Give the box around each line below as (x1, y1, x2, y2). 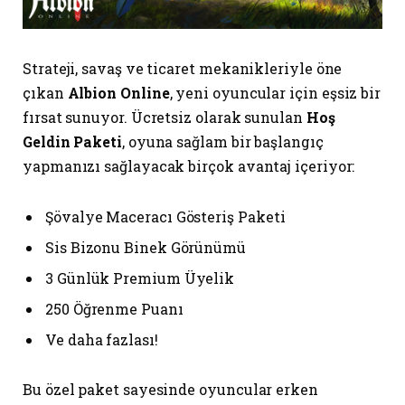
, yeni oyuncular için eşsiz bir (169, 82, 381, 102)
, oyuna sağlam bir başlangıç (121, 131, 324, 151)
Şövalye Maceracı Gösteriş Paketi (45, 206, 286, 226)
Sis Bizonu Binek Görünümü (45, 237, 247, 257)
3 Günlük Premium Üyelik (45, 268, 235, 287)
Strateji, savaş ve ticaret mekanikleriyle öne (23, 58, 343, 78)
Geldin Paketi (23, 131, 122, 151)
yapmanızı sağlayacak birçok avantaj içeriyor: (23, 155, 355, 175)
